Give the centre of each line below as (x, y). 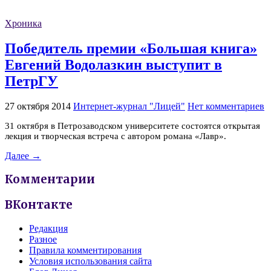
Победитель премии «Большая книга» (131, 48)
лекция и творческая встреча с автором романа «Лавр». (116, 136)
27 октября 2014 (38, 106)
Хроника (23, 24)
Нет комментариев (226, 106)
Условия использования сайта (90, 261)
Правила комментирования (85, 250)
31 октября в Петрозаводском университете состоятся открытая (132, 126)
